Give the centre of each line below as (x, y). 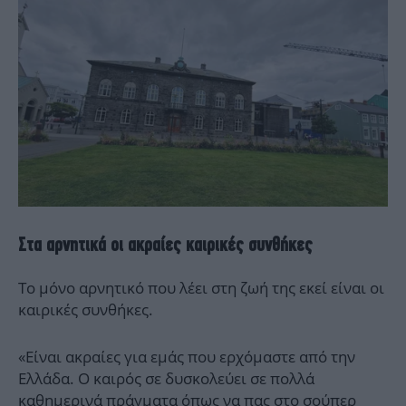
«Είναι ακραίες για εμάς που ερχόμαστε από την (187, 357)
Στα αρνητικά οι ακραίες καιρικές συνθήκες (165, 245)
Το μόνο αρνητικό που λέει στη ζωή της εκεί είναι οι (201, 288)
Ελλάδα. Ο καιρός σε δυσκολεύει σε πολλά (166, 379)
